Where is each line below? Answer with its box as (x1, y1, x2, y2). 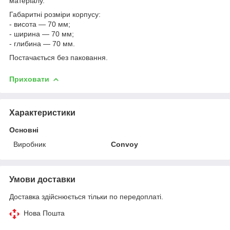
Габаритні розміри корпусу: (9, 10, 101, 18)
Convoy (111, 140, 139, 148)
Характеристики (9, 108, 75, 117)
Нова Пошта (24, 208, 65, 217)
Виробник (13, 140, 46, 148)
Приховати (9, 74, 49, 83)
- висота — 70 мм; (9, 20, 70, 28)
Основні (9, 125, 39, 134)
